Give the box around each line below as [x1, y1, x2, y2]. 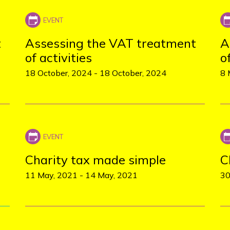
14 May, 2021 [85, 170, 138, 180]
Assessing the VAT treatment [25, 35, 196, 51]
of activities [25, 50, 92, 65]
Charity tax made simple [25, 152, 166, 167]
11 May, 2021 [25, 170, 78, 180]
